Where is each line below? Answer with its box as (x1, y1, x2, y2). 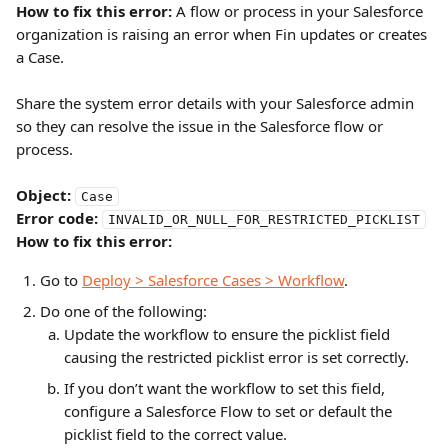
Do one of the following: (40, 301, 207, 321)
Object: (16, 185, 71, 205)
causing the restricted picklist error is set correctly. (64, 347, 409, 367)
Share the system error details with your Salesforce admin (16, 93, 418, 113)
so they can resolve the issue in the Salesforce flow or (16, 116, 387, 136)
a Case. (16, 47, 64, 67)
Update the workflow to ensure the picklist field (64, 324, 394, 344)
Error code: (16, 208, 98, 228)
